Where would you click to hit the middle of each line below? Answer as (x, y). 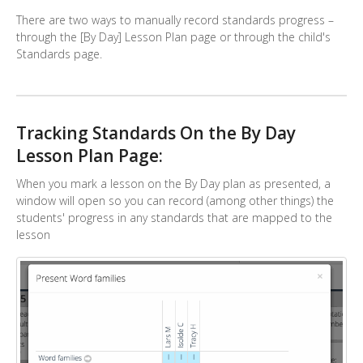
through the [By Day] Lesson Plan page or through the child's (173, 37)
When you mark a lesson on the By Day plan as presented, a (173, 183)
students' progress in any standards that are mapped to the (174, 217)
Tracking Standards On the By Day (156, 133)
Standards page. (59, 54)
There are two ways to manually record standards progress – (175, 20)
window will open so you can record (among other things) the (175, 200)
